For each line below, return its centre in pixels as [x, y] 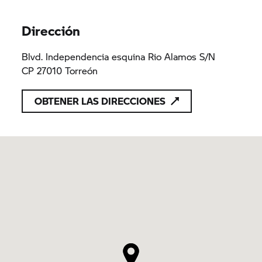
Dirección [51, 30]
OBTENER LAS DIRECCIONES [100, 101]
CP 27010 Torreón [60, 70]
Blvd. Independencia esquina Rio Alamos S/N [119, 56]
